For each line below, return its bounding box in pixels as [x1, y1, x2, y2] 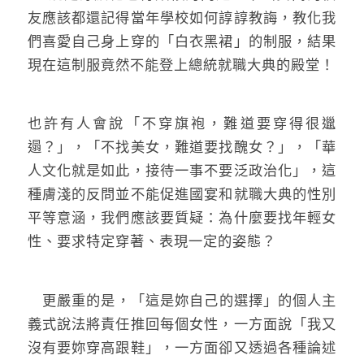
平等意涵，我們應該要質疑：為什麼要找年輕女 [27, 210, 337, 227]
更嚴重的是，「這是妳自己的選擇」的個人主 [27, 292, 337, 309]
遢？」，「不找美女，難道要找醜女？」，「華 [27, 139, 337, 156]
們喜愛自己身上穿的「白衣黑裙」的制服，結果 [27, 32, 337, 50]
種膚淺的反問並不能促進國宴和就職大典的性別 [27, 186, 337, 203]
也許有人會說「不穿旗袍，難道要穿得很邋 [27, 115, 337, 132]
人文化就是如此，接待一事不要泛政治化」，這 [27, 162, 337, 180]
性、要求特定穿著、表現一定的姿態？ [27, 233, 276, 250]
